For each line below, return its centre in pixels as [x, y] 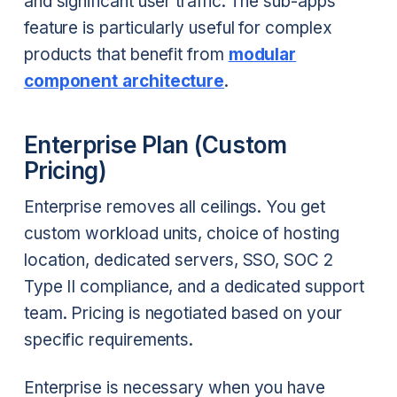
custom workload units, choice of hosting [181, 233]
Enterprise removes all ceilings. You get [174, 206]
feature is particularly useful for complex [178, 28]
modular [262, 55]
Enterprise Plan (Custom [155, 145]
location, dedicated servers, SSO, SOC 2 [178, 260]
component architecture [124, 82]
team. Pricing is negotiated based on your [183, 313]
